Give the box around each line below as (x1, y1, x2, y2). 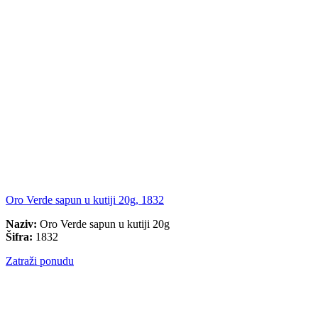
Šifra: (6, 231, 33, 243)
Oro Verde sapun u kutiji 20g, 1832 (6, 194, 164, 207)
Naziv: (6, 218, 37, 231)
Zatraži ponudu (6, 255, 74, 268)
